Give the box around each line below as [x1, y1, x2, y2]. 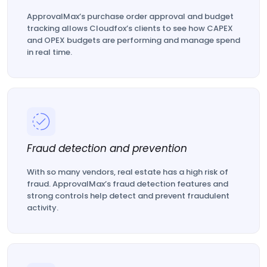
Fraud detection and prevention [27, 141, 187, 156]
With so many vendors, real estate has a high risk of [27, 166, 228, 178]
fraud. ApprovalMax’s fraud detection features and [27, 178, 228, 190]
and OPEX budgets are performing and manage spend [27, 35, 240, 46]
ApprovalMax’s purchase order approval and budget [27, 11, 234, 23]
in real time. [27, 46, 72, 58]
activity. [27, 202, 58, 214]
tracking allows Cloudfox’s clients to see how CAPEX [27, 23, 233, 35]
